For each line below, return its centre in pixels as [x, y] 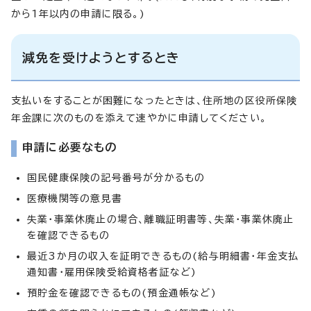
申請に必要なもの [70, 147]
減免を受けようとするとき [101, 57]
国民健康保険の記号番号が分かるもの [116, 177]
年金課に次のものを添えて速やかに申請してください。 [139, 118]
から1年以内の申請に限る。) [78, 14]
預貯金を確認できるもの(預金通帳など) [122, 293]
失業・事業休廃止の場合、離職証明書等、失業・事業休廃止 [161, 219]
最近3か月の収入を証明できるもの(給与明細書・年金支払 [163, 256]
